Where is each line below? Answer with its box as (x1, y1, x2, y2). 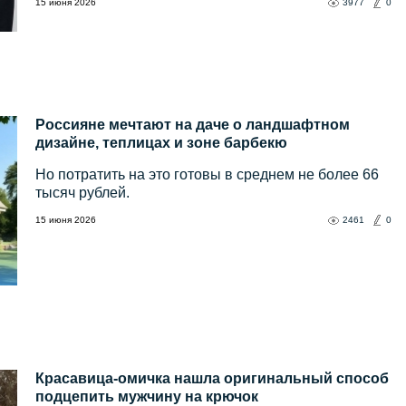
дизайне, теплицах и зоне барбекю (35, 135, 287, 151)
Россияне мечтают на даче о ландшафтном (35, 117, 350, 133)
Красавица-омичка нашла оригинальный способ (35, 371, 389, 387)
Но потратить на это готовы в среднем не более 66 (35, 167, 379, 183)
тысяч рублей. (35, 185, 130, 201)
